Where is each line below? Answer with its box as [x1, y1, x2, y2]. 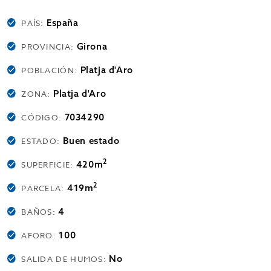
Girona [76, 41, 108, 52]
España [47, 17, 79, 28]
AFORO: [21, 230, 59, 241]
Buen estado [62, 135, 120, 146]
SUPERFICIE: [21, 159, 76, 170]
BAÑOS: [21, 206, 59, 217]
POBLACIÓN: [21, 65, 80, 76]
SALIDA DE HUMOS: [21, 253, 109, 264]
